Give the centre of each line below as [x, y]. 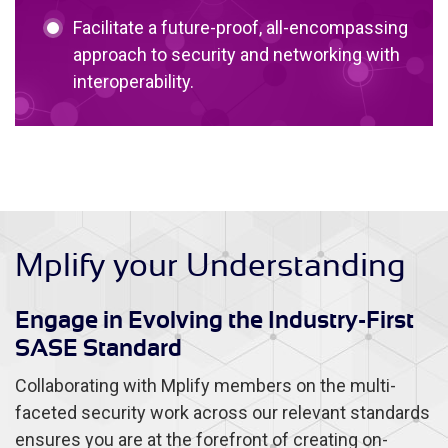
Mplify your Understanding [210, 264]
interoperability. [133, 81]
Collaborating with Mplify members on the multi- [205, 385]
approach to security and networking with [236, 54]
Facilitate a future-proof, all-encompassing [240, 27]
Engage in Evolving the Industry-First [214, 319]
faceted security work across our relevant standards [222, 412]
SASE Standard [98, 347]
